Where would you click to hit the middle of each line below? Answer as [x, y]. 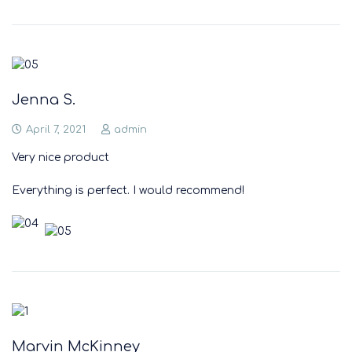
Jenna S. [44, 100]
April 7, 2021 [56, 130]
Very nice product [60, 158]
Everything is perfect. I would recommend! [128, 191]
